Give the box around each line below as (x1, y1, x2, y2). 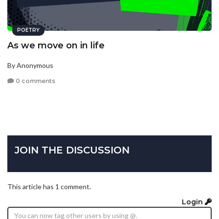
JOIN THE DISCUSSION (15, 144, 130, 156)
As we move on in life (7, 40, 105, 51)
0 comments (14, 77, 55, 85)
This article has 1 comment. (7, 182, 91, 191)
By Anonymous (7, 61, 53, 70)
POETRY (17, 27, 40, 34)
